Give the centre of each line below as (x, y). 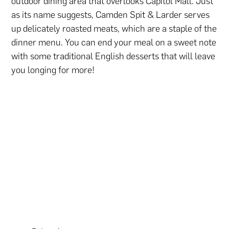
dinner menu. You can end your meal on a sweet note (114, 43)
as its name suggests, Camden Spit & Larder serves (111, 15)
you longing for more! (53, 70)
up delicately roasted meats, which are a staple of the (114, 29)
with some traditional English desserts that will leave (113, 56)
